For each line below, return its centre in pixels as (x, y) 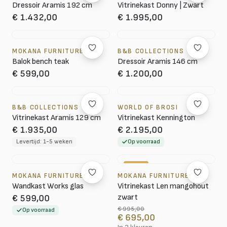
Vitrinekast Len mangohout (163, 186)
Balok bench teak (41, 62)
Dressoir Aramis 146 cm (158, 62)
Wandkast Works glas (48, 186)
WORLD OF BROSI (148, 107)
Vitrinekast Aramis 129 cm (56, 118)
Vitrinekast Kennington (156, 118)
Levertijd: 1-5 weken (44, 142)
